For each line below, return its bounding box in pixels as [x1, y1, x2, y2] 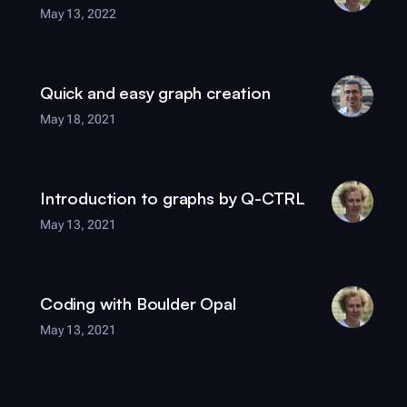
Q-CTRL [241, 187, 306, 209]
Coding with [40, 293, 136, 314]
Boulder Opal [135, 293, 236, 314]
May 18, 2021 [40, 112, 116, 127]
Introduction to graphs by [40, 187, 242, 209]
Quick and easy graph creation [40, 82, 271, 104]
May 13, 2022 [40, 6, 116, 22]
